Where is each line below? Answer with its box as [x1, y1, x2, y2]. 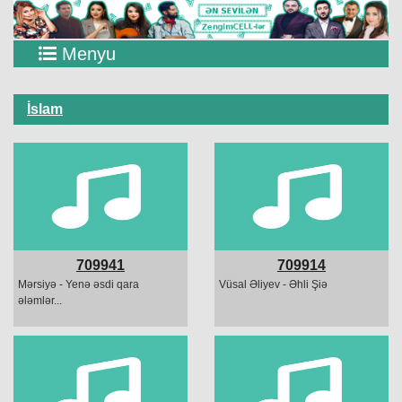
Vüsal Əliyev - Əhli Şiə [219, 278, 328, 292]
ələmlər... [18, 294, 62, 308]
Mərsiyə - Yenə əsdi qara [18, 278, 139, 292]
